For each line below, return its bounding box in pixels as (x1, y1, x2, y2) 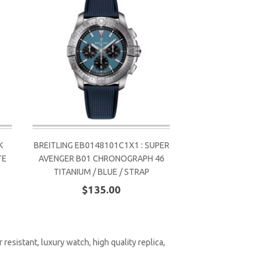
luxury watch (41, 237, 89, 247)
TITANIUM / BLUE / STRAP (53, 166, 149, 177)
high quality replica (93, 237, 163, 247)
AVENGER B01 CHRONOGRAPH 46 (38, 153, 165, 163)
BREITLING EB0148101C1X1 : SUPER (33, 140, 169, 150)
